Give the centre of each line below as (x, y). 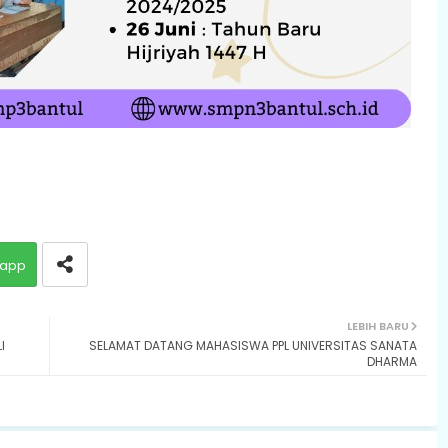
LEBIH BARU (377, 325)
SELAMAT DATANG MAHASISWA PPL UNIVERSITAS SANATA (252, 345)
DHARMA (391, 361)
